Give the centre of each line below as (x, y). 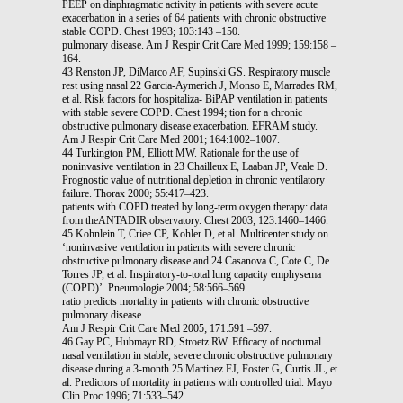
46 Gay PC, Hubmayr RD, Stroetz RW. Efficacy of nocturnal (192, 341)
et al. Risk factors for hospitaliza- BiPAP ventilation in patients (195, 99)
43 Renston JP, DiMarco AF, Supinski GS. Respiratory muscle (196, 72)
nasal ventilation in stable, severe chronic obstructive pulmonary (197, 355)
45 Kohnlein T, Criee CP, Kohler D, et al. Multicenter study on (195, 233)
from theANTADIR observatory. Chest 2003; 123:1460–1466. (195, 220)
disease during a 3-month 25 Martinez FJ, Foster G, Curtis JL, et (200, 368)
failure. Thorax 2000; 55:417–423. (135, 193)
